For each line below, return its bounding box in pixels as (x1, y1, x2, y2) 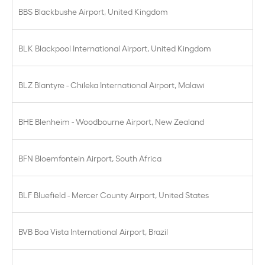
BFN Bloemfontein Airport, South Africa (18, 152, 161, 163)
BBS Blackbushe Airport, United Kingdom (18, 5, 168, 17)
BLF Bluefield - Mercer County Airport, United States (18, 189, 209, 200)
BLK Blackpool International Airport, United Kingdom (18, 42, 211, 53)
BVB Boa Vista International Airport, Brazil (18, 225, 168, 237)
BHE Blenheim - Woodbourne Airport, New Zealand (18, 115, 204, 127)
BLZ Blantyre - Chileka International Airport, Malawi (18, 79, 205, 90)
